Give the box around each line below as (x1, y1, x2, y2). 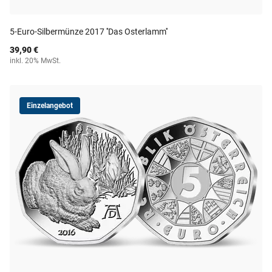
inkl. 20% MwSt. (10, 56, 61, 65)
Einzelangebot (27, 101, 73, 110)
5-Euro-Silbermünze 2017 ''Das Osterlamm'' (10, 27, 168, 36)
